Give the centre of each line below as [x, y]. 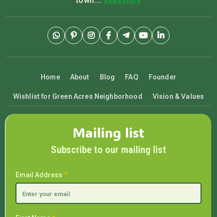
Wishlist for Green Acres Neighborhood [77, 96]
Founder [162, 77]
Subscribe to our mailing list [108, 150]
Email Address [40, 175]
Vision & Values [178, 96]
